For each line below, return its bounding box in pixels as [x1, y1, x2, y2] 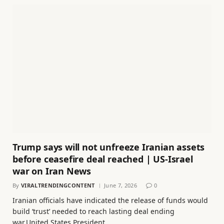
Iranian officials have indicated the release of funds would [12, 195, 208, 205]
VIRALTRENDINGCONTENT [21, 181, 95, 189]
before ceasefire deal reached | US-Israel [12, 152, 193, 165]
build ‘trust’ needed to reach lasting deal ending [12, 206, 174, 216]
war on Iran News [12, 164, 91, 177]
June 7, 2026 [103, 181, 137, 189]
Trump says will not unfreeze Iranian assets [12, 140, 205, 153]
